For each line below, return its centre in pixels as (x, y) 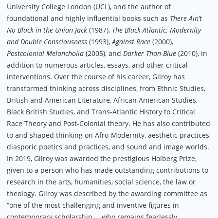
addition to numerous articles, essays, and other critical (97, 65)
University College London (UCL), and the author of (89, 6)
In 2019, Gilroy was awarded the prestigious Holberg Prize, (102, 158)
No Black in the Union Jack (47, 30)
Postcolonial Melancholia (45, 53)
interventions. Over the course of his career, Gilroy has (96, 76)
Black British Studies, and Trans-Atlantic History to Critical (101, 111)
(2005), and (103, 53)
